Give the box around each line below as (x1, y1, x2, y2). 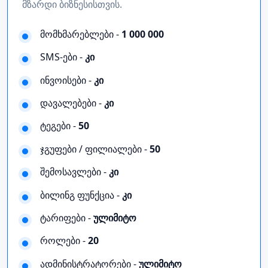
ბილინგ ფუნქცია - (40, 188, 123, 202)
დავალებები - (40, 96, 105, 110)
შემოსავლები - (40, 165, 109, 179)
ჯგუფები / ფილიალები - (40, 142, 150, 156)
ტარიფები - (40, 211, 94, 224)
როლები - (40, 234, 89, 248)
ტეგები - (40, 119, 79, 133)
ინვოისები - (40, 73, 95, 87)
